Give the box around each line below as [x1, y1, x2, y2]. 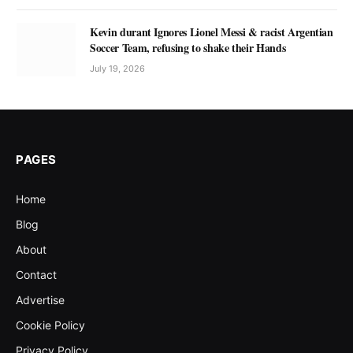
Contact [16, 268, 57, 282]
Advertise [16, 293, 65, 307]
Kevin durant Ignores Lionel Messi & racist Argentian [90, 24, 333, 41]
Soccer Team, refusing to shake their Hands [90, 39, 286, 57]
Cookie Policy [16, 318, 85, 333]
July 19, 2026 [90, 63, 145, 75]
